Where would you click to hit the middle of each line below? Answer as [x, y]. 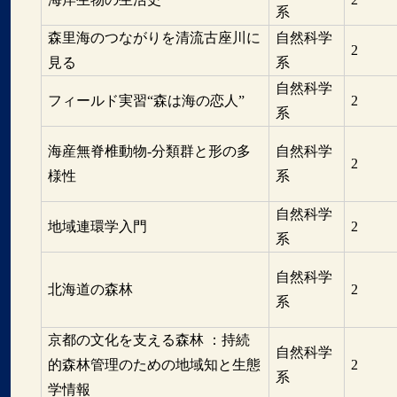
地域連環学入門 [97, 226]
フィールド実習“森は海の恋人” [146, 100]
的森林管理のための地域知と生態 [154, 364]
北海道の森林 [90, 289]
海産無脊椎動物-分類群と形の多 [149, 151]
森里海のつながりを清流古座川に [154, 37]
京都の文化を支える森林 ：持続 [148, 339]
